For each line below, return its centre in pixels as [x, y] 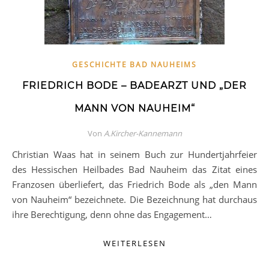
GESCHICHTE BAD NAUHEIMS [134, 65]
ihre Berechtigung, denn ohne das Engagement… [112, 214]
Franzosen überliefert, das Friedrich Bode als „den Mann [134, 184]
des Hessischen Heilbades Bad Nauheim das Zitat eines [134, 169]
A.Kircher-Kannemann [143, 133]
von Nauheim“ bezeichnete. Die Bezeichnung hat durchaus [134, 199]
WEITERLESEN [134, 243]
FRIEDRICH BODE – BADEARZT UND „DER [134, 86]
